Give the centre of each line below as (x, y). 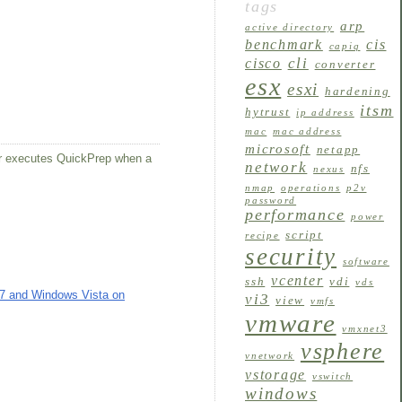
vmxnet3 (365, 328)
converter (345, 64)
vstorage (276, 374)
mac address (307, 131)
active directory (290, 27)
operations (310, 188)
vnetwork (270, 355)
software (366, 261)
